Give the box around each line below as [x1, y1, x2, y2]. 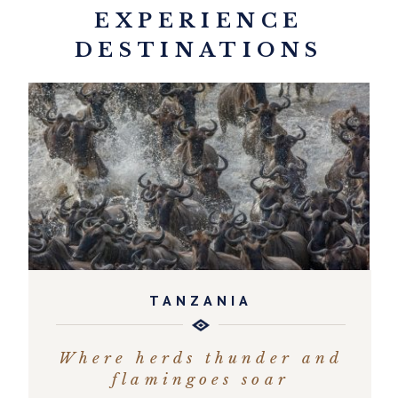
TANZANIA [149, 291, 252, 310]
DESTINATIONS [74, 38, 324, 63]
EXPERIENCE [93, 9, 304, 34]
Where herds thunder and [58, 348, 344, 369]
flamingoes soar [112, 370, 290, 390]
